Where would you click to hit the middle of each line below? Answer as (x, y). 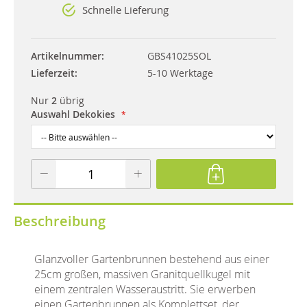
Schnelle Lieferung (125, 9)
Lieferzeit (53, 73)
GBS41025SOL (179, 56)
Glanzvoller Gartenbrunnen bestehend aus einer (152, 259)
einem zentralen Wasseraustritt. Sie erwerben (145, 289)
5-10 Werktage (180, 73)
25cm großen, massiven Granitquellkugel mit (142, 274)
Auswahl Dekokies (73, 114)
